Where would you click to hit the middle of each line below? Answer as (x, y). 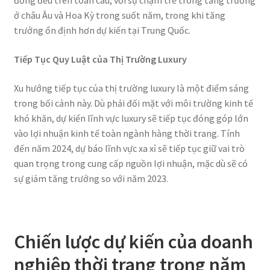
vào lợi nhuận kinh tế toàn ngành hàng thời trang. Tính (127, 133)
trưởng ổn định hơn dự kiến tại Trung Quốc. (102, 30)
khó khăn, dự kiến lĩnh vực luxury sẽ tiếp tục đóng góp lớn (131, 118)
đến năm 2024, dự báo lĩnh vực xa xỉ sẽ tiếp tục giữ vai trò (129, 148)
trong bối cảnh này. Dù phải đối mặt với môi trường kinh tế (133, 103)
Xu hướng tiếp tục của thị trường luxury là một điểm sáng (131, 88)
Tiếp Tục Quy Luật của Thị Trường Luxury (100, 59)
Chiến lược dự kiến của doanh (133, 241)
